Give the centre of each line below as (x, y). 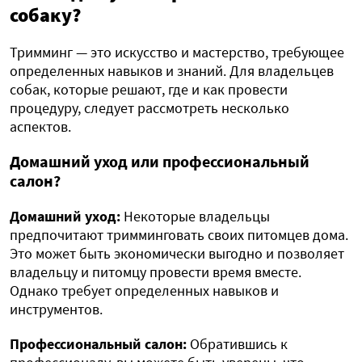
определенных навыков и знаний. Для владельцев (172, 71)
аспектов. (40, 127)
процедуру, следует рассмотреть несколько (149, 108)
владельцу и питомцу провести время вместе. (156, 272)
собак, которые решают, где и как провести (149, 90)
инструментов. (56, 309)
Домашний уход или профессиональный (160, 162)
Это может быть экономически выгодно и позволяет (177, 254)
